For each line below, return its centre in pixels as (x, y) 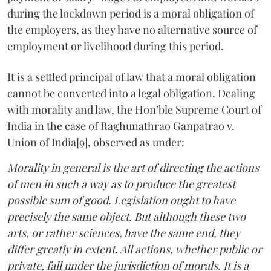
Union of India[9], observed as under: (96, 142)
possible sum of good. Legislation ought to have (121, 200)
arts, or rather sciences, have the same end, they (124, 233)
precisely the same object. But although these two (126, 216)
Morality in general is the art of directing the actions (133, 167)
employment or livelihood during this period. (116, 46)
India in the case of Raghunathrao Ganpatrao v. (121, 126)
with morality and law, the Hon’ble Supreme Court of (134, 109)
